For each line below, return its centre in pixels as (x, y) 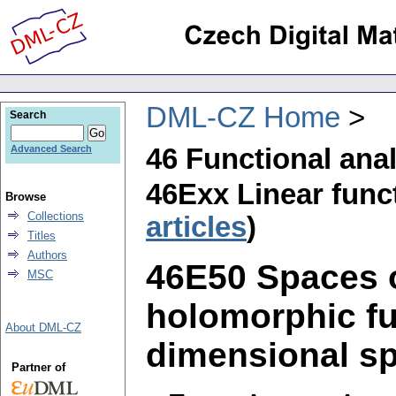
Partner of (38, 367)
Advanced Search (51, 148)
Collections (56, 216)
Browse (26, 197)
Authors (47, 255)
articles (196, 227)
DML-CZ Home (243, 117)
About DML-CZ (43, 327)
